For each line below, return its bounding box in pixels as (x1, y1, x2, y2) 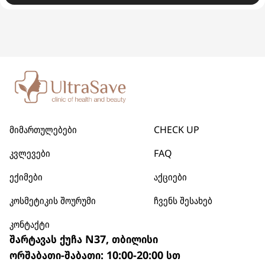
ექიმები (9, 170, 43, 183)
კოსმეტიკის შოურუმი (9, 194, 96, 207)
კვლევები (9, 147, 50, 160)
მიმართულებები (9, 123, 77, 136)
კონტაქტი (9, 218, 50, 231)
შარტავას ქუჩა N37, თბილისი (9, 232, 158, 246)
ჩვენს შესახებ (153, 194, 212, 207)
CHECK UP (153, 123, 199, 136)
